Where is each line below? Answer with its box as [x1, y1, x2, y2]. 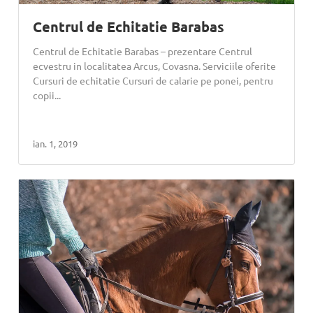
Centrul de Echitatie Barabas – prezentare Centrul [33, 45, 253, 58]
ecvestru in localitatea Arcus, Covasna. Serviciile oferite [33, 59, 277, 73]
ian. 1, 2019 [33, 138, 78, 150]
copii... [33, 89, 61, 102]
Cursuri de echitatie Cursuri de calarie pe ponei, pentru [33, 74, 274, 87]
